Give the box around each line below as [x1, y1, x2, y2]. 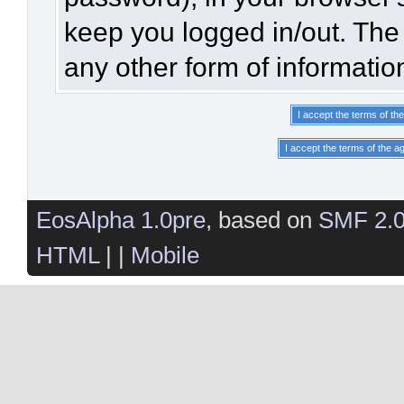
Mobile [131, 242, 199, 270]
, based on [206, 207, 318, 234]
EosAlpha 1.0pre [36, 207, 206, 234]
